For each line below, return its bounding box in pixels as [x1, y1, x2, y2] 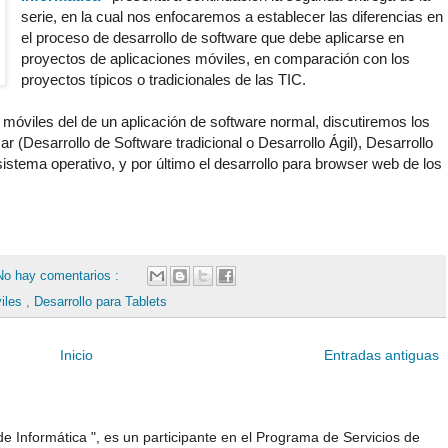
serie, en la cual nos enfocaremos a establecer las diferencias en [21, 8, 444, 26]
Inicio [60, 347, 93, 364]
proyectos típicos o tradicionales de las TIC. [21, 71, 307, 89]
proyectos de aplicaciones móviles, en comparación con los [21, 50, 411, 68]
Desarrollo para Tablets [34, 295, 167, 310]
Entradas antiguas [324, 347, 439, 364]
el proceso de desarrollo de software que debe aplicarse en [21, 29, 405, 47]
